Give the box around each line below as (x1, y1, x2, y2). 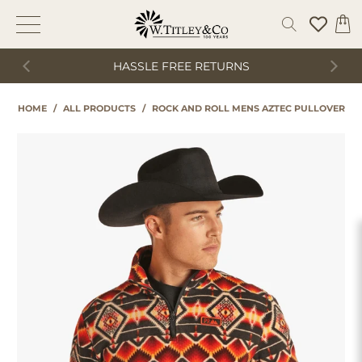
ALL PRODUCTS (62, 103, 136, 114)
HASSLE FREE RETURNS (112, 59, 250, 74)
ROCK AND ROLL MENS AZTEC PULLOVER (151, 103, 345, 114)
